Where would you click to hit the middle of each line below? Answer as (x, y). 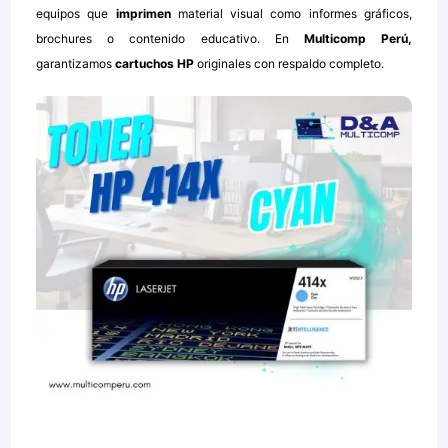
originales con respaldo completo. (289, 64)
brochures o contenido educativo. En (170, 39)
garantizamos (74, 64)
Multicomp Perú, (357, 39)
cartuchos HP (153, 64)
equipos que (72, 14)
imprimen (143, 14)
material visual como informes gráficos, (294, 14)
